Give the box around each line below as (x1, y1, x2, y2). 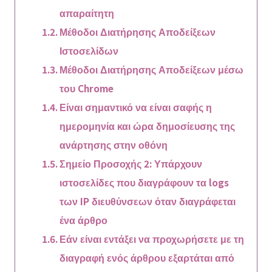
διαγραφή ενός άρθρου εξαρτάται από (59, 250, 235, 264)
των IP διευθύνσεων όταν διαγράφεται (59, 194, 236, 208)
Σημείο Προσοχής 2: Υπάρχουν (59, 156, 203, 170)
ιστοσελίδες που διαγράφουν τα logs (59, 175, 229, 189)
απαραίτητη (59, 5, 115, 19)
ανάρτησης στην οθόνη (59, 137, 168, 151)
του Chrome (59, 81, 114, 95)
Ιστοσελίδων (59, 43, 119, 57)
